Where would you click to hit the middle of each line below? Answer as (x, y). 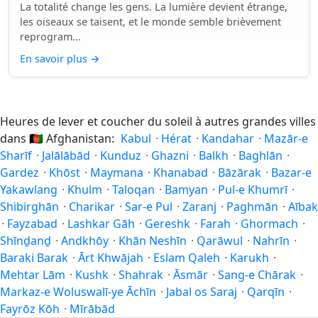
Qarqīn (266, 292)
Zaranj (199, 207)
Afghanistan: (80, 138)
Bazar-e (291, 172)
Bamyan (186, 190)
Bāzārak (240, 172)
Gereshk (168, 224)
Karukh (250, 258)
